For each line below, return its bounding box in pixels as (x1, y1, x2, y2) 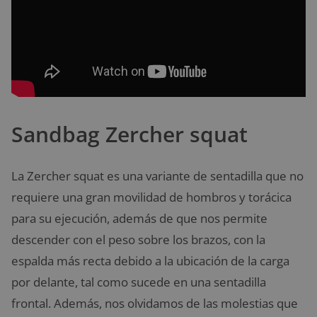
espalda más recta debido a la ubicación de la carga (11, 253, 289, 270)
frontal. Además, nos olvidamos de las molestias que (11, 295, 298, 312)
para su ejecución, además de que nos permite (11, 210, 267, 227)
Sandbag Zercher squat (11, 120, 248, 149)
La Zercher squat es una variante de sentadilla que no (11, 168, 304, 185)
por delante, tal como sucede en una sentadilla (11, 274, 266, 291)
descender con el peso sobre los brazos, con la (11, 231, 265, 248)
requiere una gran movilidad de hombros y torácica (11, 189, 292, 206)
